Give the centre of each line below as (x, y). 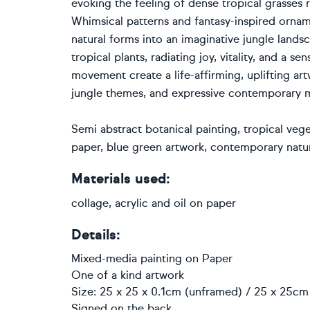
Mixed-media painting (127, 258)
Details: (96, 235)
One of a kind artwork (128, 275)
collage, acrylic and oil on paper (154, 203)
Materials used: (121, 179)
